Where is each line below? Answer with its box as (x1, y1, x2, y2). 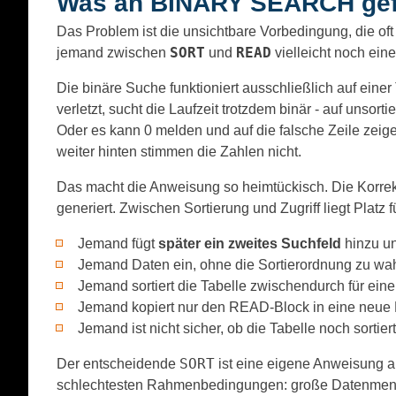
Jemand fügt (78, 235, 158, 251)
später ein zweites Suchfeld (158, 235, 341, 251)
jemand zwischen (57, 44, 170, 60)
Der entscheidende (57, 355, 179, 371)
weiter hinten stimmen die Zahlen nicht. (57, 143, 301, 159)
